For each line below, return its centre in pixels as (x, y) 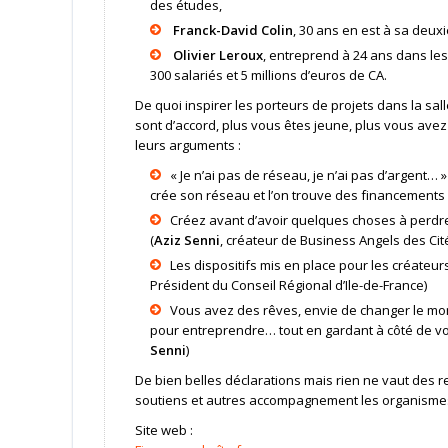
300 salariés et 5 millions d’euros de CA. (268, 74)
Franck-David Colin (233, 29)
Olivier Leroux (218, 54)
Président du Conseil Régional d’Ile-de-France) (288, 284)
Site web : (163, 429)
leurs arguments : (187, 144)
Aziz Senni (186, 239)
